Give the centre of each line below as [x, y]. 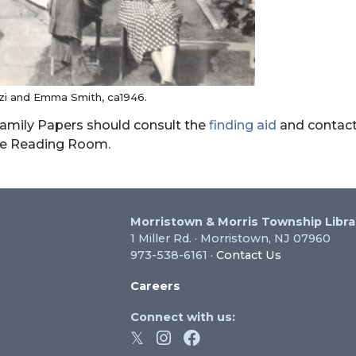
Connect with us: [183, 317]
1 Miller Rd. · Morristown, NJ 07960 [230, 239]
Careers [155, 286]
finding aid [243, 126]
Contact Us [249, 255]
